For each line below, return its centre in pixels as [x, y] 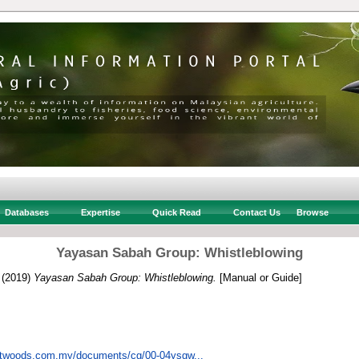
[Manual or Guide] [259, 277]
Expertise [100, 212]
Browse [312, 212]
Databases [26, 212]
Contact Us [256, 212]
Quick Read [176, 212]
